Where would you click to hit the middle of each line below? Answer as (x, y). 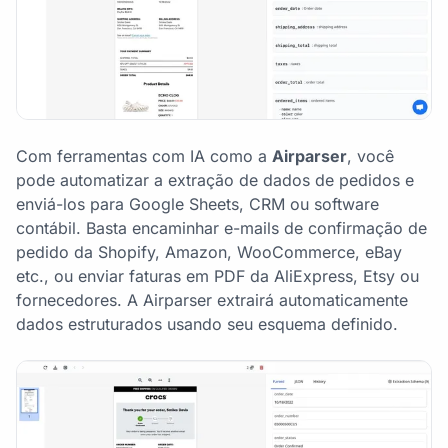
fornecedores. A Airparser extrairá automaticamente (212, 300)
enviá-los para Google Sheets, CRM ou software (197, 204)
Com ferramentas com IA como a (144, 156)
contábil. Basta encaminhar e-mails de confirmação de (221, 228)
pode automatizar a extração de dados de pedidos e (215, 180)
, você (370, 156)
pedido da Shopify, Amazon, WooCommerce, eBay (209, 252)
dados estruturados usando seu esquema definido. (207, 324)
